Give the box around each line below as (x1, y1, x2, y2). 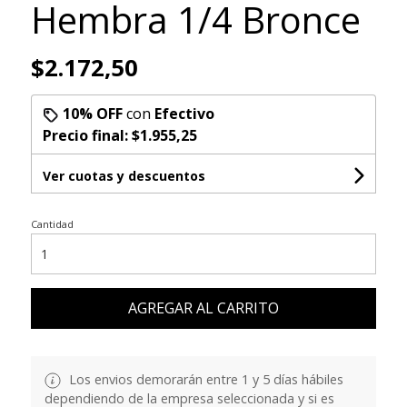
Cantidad (30, 217, 74, 232)
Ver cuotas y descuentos (42, 167, 205, 185)
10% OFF (62, 104, 123, 124)
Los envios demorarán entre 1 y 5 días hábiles (65, 371, 343, 389)
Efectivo (154, 104, 214, 124)
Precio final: (42, 125, 132, 146)
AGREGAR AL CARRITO (127, 298, 279, 319)
